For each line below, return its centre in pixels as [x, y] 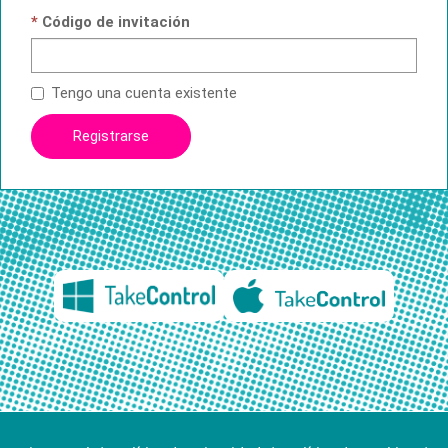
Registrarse [111, 135]
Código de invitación [116, 21]
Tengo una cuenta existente [144, 92]
